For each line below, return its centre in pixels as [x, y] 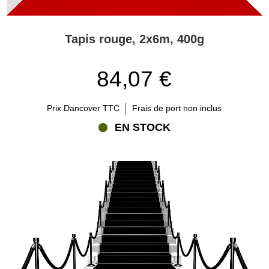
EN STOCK [142, 128]
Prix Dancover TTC [83, 108]
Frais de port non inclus [177, 108]
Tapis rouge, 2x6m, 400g [134, 39]
